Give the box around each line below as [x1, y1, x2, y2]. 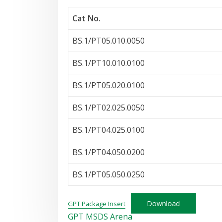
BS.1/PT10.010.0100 [72, 57, 145, 68]
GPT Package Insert [68, 199, 125, 208]
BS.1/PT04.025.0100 [72, 124, 145, 135]
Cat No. [72, 13, 101, 24]
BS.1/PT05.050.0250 [72, 169, 145, 180]
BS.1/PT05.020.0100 [72, 80, 145, 91]
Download [146, 199, 180, 208]
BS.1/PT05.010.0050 [72, 35, 145, 46]
